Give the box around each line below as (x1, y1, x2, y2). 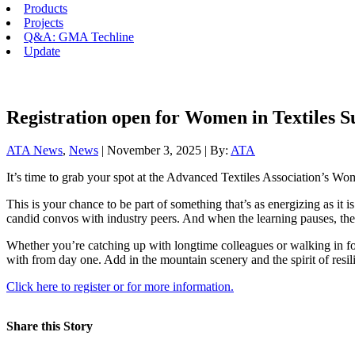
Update (24, 44, 60, 58)
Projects (24, 16, 63, 29)
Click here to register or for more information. (6, 280, 234, 294)
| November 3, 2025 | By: (98, 143, 231, 158)
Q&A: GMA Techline (24, 30, 134, 44)
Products (24, 2, 67, 15)
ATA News (6, 143, 63, 158)
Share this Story (6, 319, 93, 334)
